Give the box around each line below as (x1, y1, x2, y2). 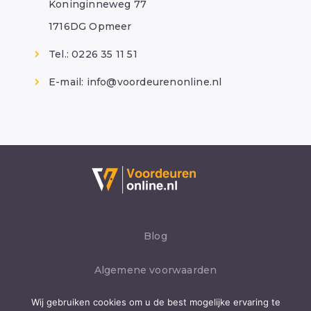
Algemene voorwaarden (94, 264, 217, 276)
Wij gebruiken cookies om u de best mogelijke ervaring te (31, 296, 280, 308)
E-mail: (49, 76, 87, 88)
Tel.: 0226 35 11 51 (49, 48, 137, 60)
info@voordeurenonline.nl (86, 76, 222, 88)
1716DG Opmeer (49, 20, 132, 33)
